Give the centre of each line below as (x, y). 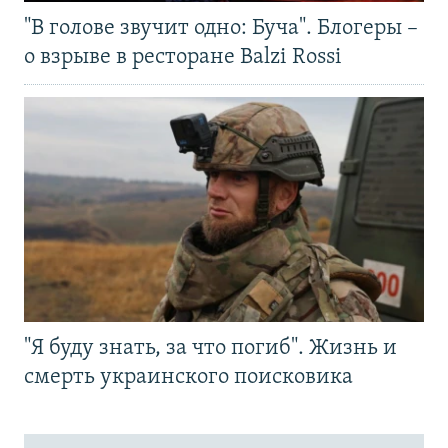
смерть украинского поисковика (188, 378)
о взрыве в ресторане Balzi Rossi (183, 58)
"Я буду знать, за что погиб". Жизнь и (210, 349)
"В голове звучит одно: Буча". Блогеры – (221, 29)
